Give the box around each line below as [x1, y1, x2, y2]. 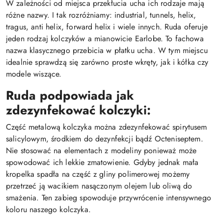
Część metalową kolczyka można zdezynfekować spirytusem [6, 121, 207, 133]
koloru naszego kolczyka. [6, 204, 91, 215]
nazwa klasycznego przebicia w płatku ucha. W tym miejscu [6, 45, 208, 56]
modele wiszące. [6, 68, 62, 80]
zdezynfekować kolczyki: [6, 101, 151, 119]
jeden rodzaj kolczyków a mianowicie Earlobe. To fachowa [6, 33, 204, 44]
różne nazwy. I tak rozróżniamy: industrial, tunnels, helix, [6, 9, 196, 21]
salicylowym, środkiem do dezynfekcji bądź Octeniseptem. [6, 133, 203, 144]
